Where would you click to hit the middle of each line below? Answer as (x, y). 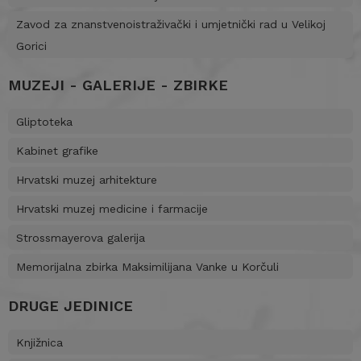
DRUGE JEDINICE (71, 306)
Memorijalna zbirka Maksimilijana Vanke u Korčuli (147, 267)
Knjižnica (39, 343)
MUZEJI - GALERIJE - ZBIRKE (118, 85)
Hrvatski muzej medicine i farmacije (112, 209)
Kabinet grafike (57, 151)
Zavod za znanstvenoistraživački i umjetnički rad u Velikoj (171, 25)
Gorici (31, 46)
